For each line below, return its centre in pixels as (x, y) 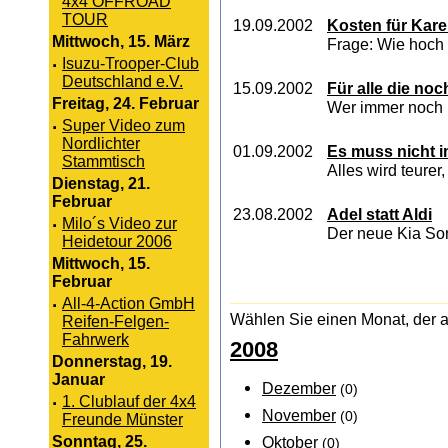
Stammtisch (103, 161)
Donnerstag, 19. (112, 361)
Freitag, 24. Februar (125, 103)
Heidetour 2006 (117, 241)
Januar (78, 379)
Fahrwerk (95, 339)
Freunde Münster (122, 419)
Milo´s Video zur (119, 223)
